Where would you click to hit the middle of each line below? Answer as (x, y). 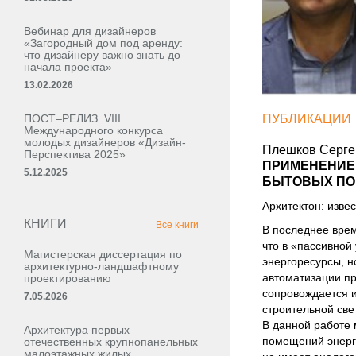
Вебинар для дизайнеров (90, 31)
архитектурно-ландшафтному (101, 266)
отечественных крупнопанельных (111, 342)
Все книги (177, 225)
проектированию (68, 278)
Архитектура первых (77, 330)
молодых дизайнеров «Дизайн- (105, 142)
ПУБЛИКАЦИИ (307, 119)
